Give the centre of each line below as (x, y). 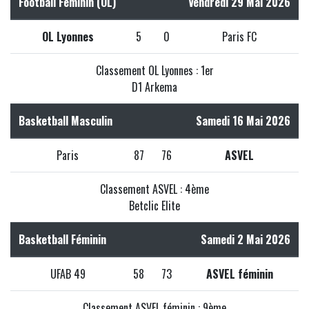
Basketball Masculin (66, 120)
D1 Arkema (154, 87)
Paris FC (239, 36)
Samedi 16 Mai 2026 (243, 120)
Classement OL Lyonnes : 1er (154, 70)
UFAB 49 (68, 273)
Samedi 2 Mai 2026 (246, 239)
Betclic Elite (154, 205)
